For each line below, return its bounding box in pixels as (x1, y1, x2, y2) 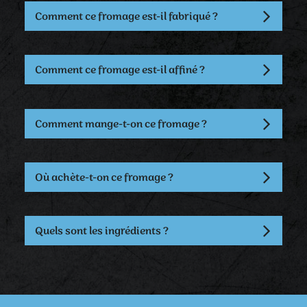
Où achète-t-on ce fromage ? (35, 170, 173, 186)
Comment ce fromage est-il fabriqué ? (35, 9, 218, 25)
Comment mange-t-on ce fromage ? (35, 116, 207, 132)
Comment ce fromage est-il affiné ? (35, 62, 205, 78)
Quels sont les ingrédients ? (35, 223, 169, 239)
